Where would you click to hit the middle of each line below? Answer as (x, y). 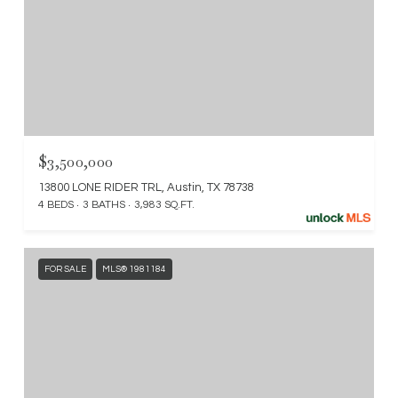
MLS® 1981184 (134, 270)
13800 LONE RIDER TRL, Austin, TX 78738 (146, 188)
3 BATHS (104, 205)
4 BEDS (56, 205)
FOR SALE (65, 270)
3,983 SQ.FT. (164, 205)
